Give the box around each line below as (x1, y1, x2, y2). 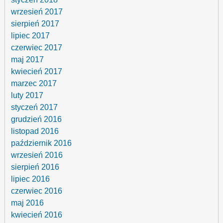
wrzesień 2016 (11, 151, 63, 159)
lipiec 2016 (11, 175, 50, 183)
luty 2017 (11, 91, 44, 100)
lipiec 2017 (11, 31, 50, 40)
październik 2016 (11, 139, 72, 147)
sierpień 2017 (11, 19, 60, 28)
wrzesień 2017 (11, 7, 63, 16)
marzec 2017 (11, 79, 57, 88)
